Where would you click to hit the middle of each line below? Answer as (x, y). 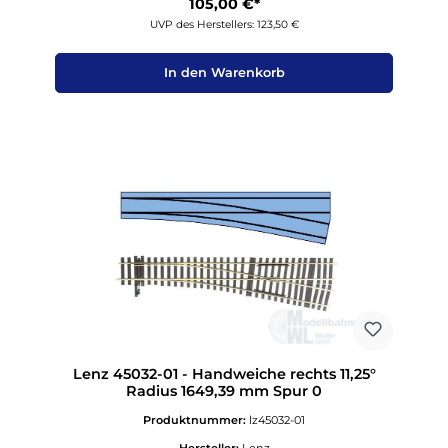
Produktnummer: (196, 419)
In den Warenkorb (224, 73)
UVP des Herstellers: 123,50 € (224, 24)
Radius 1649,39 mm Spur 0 (224, 390)
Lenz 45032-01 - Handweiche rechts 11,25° (224, 373)
